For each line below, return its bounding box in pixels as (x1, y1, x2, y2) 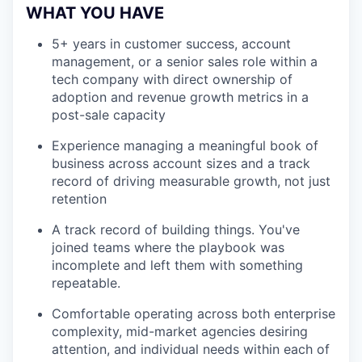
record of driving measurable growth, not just (52, 173, 330, 189)
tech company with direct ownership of (52, 71, 293, 87)
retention (52, 191, 107, 207)
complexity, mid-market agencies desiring (52, 323, 308, 339)
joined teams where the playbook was (52, 239, 284, 255)
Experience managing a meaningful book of (52, 137, 318, 154)
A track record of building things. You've (52, 221, 300, 238)
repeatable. (52, 275, 120, 291)
